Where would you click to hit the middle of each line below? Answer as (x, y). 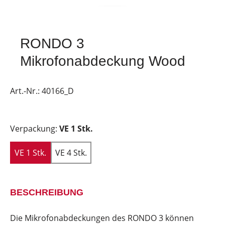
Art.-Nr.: (26, 91)
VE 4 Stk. (71, 153)
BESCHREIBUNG (47, 192)
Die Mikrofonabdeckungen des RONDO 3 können (102, 218)
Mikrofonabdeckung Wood (103, 61)
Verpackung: (35, 129)
